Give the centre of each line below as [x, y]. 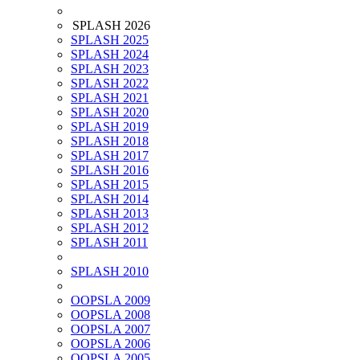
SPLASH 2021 [110, 98]
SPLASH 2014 [110, 199]
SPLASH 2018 [110, 141]
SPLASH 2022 [110, 84]
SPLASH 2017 [110, 156]
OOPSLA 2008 [110, 315]
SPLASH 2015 [110, 185]
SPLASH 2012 [110, 228]
